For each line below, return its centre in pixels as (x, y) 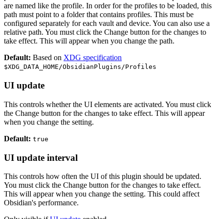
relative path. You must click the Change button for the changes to (105, 32)
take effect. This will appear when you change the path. (89, 41)
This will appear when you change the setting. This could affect (102, 194)
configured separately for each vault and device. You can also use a (107, 23)
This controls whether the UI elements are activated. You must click (108, 104)
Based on (47, 58)
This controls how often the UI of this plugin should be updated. (103, 176)
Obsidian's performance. (41, 203)
